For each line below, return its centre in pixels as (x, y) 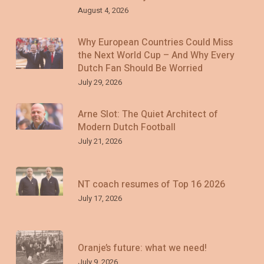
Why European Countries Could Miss (155, 42)
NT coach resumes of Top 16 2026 (151, 184)
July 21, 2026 (100, 141)
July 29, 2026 (100, 82)
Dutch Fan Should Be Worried (140, 68)
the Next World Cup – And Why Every (156, 55)
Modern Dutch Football (126, 127)
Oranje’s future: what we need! (142, 248)
